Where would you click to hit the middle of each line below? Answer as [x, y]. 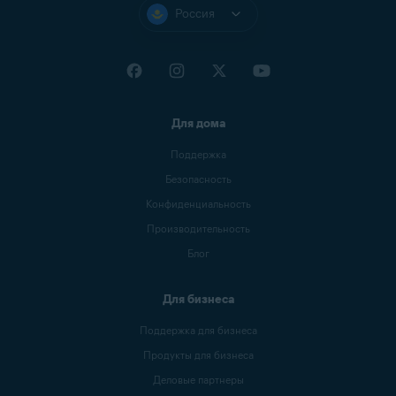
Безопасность [198, 179]
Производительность [198, 228]
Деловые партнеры [198, 379]
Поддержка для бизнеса [198, 330]
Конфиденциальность [198, 203]
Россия [194, 13]
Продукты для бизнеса [198, 354]
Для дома [198, 123]
